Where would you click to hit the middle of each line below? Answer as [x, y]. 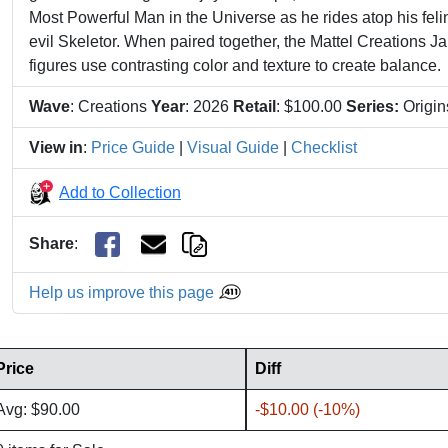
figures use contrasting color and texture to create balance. [235, 65]
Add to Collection [120, 192]
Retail [254, 106]
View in [56, 147]
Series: [372, 106]
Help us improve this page [123, 293]
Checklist [324, 147]
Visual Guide [233, 147]
